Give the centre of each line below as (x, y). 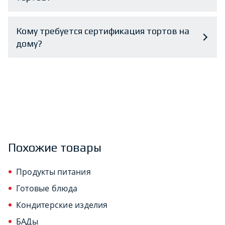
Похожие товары (55, 147)
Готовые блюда (47, 188)
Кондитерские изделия (62, 205)
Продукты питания (53, 172)
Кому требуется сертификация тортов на (103, 31)
